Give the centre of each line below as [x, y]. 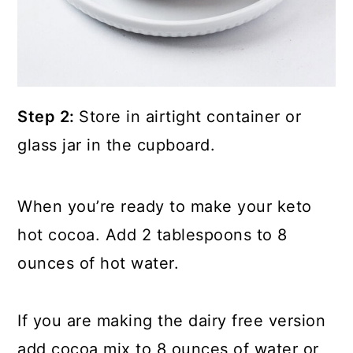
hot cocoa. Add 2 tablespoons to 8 [152, 235]
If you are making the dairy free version [172, 321]
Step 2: [48, 117]
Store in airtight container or [190, 117]
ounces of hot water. [98, 264]
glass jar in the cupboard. [117, 145]
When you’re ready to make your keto [165, 207]
